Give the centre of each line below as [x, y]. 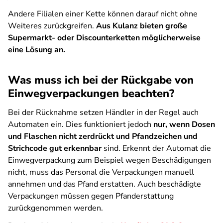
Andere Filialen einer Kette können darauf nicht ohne [103, 14]
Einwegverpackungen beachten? [91, 94]
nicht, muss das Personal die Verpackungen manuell [101, 172]
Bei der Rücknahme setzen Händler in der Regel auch [103, 112]
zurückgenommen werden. [56, 208]
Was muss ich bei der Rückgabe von [101, 80]
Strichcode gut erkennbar [55, 148]
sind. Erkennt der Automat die [156, 148]
